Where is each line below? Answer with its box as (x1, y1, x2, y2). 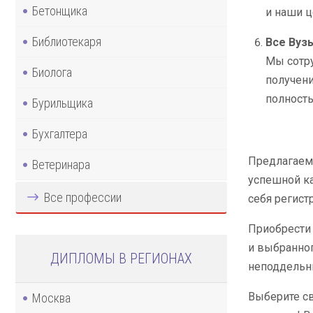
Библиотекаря (32, 34, 101, 49)
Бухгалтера (32, 126, 87, 141)
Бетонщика (32, 3, 87, 18)
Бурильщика (32, 95, 93, 110)
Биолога (32, 64, 72, 80)
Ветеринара (32, 156, 90, 172)
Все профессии (44, 189, 122, 205)
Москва (32, 290, 71, 305)
